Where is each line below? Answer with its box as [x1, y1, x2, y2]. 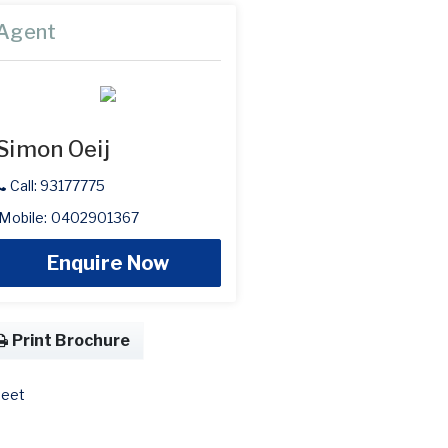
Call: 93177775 [6, 177, 106, 194]
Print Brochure [8, 331, 131, 350]
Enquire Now [46, 251, 170, 275]
